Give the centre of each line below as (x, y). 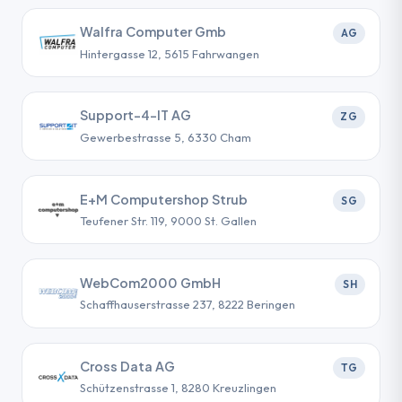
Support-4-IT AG (135, 115)
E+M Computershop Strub (164, 199)
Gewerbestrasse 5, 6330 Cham (166, 137)
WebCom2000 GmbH (150, 282)
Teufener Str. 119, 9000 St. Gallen (168, 220)
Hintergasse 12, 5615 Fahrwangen (170, 53)
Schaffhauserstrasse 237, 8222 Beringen (188, 305)
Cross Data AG (127, 366)
